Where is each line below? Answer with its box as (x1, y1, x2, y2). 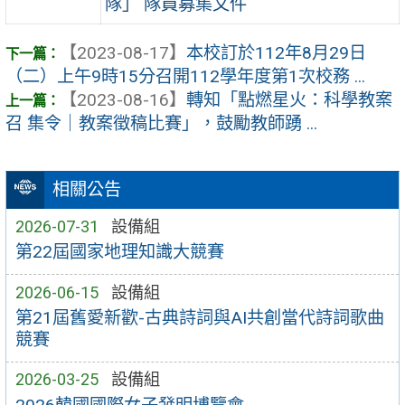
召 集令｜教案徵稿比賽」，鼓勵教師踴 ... (5, 113, 317, 135)
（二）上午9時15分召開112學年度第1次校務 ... (5, 66, 365, 88)
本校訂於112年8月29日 (186, 42, 366, 64)
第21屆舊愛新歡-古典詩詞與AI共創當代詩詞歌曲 (14, 307, 384, 329)
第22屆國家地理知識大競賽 (14, 241, 224, 263)
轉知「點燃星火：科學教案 (186, 89, 392, 111)
